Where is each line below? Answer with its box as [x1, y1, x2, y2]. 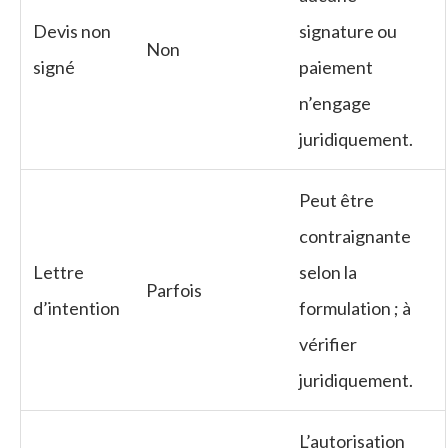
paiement [299, 55, 373, 78]
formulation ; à [299, 296, 411, 319]
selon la [299, 260, 357, 283]
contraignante [299, 224, 411, 247]
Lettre [33, 260, 84, 283]
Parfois [146, 278, 202, 301]
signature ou [299, 19, 397, 42]
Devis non [33, 19, 111, 42]
